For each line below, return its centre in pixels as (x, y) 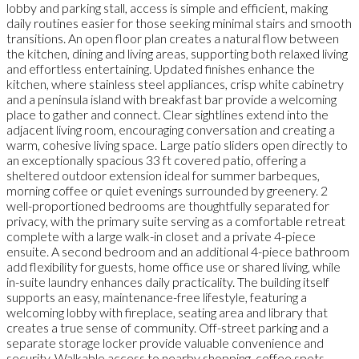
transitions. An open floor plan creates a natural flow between (173, 38)
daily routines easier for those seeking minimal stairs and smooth (179, 23)
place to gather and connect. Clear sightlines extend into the (167, 115)
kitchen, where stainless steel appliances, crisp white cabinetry (175, 84)
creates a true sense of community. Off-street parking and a (167, 328)
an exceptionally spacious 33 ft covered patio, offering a (156, 160)
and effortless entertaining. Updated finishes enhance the (161, 69)
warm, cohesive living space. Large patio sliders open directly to (177, 145)
